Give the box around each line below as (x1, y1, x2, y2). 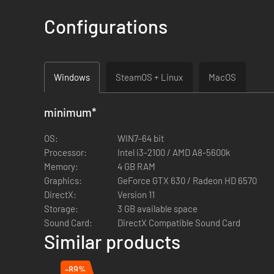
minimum (44, 105, 92, 119)
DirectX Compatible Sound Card (117, 217, 240, 228)
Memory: (44, 160, 78, 172)
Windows (54, 71, 90, 83)
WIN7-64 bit (117, 132, 164, 144)
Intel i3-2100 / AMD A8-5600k (117, 146, 231, 158)
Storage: (44, 202, 78, 214)
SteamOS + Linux (116, 71, 183, 83)
